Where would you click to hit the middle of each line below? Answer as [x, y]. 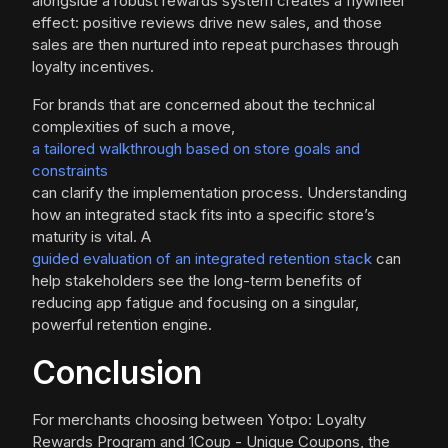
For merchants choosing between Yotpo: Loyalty [199, 420]
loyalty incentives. [93, 67]
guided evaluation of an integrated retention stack [202, 259]
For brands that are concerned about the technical [203, 105]
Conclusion [117, 373]
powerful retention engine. [122, 325]
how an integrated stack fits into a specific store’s [203, 215]
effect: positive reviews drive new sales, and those [207, 23]
